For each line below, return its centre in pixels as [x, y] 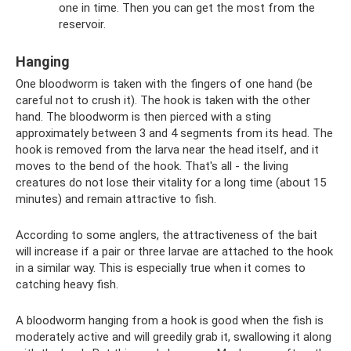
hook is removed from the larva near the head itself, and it [167, 150]
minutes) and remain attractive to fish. [116, 199]
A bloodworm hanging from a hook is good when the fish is [170, 321]
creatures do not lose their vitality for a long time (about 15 [171, 183]
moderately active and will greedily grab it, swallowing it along [174, 337]
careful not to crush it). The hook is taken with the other [163, 101]
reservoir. [82, 25]
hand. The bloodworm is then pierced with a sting [143, 117]
